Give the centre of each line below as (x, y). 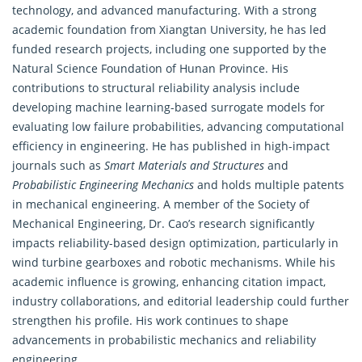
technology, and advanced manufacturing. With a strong (164, 10)
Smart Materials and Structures (184, 165)
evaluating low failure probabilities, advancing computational (178, 126)
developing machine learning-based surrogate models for (168, 107)
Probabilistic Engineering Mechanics (103, 184)
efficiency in (46, 145)
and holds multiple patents (269, 184)
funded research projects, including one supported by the (169, 48)
